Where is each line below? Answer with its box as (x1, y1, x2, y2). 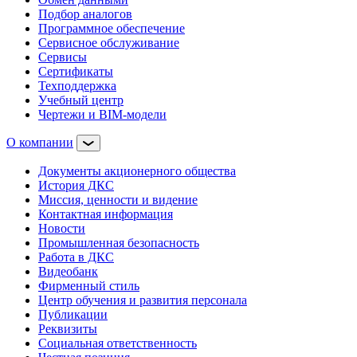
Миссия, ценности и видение (38, 192, 198, 206)
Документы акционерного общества (38, 163, 236, 178)
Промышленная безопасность (38, 235, 199, 249)
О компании (6, 135, 73, 149)
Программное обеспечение (38, 21, 185, 35)
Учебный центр (38, 92, 124, 107)
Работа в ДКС (38, 249, 114, 264)
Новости (38, 221, 85, 235)
